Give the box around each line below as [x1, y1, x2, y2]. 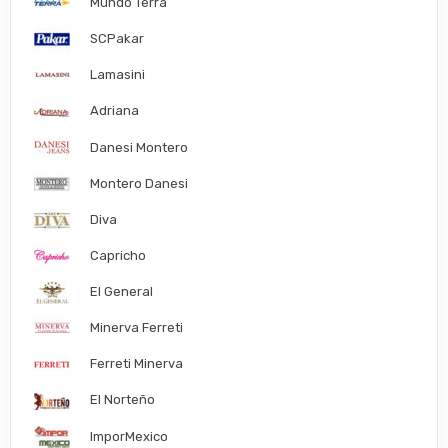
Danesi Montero [90, 139, 189, 155]
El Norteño [90, 392, 156, 408]
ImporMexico [90, 428, 169, 444]
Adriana [90, 103, 140, 119]
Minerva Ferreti [90, 320, 184, 336]
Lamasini [90, 67, 146, 83]
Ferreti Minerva [90, 356, 184, 372]
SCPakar [90, 31, 145, 47]
